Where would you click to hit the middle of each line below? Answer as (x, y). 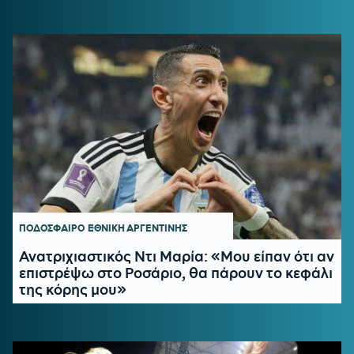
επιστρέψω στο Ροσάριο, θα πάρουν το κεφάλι (176, 273)
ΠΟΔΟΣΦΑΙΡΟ (52, 228)
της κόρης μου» (73, 289)
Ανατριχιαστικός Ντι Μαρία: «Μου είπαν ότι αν (177, 256)
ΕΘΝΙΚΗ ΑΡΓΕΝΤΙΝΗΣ (138, 228)
